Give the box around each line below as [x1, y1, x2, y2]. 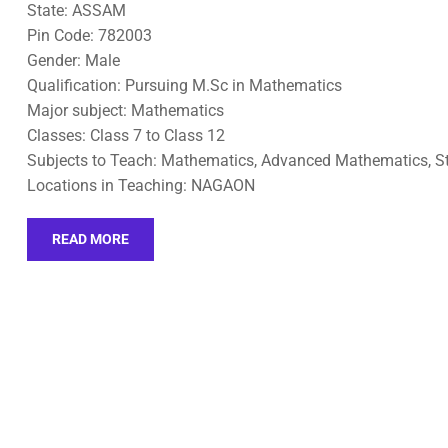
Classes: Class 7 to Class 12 [27, 126, 225, 145]
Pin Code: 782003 [27, 26, 152, 45]
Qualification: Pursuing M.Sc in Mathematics [27, 76, 342, 95]
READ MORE [52, 231, 129, 247]
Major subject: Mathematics [27, 101, 224, 120]
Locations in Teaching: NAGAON [27, 176, 255, 195]
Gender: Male [27, 51, 120, 70]
